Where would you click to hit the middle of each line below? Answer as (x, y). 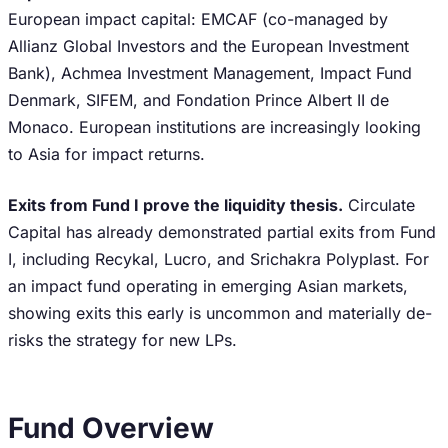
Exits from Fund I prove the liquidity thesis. (175, 205)
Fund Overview (111, 428)
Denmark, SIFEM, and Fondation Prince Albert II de (198, 100)
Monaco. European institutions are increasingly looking (214, 127)
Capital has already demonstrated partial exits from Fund (222, 232)
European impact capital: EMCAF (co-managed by (198, 19)
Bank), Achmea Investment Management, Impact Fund (210, 73)
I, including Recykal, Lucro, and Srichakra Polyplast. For (218, 259)
